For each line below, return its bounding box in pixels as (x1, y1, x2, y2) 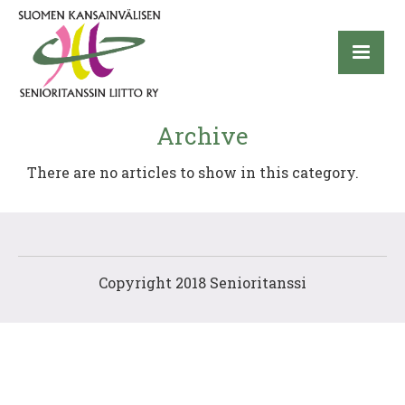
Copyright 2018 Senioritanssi (99, 273, 306, 293)
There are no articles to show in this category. (27, 163, 359, 183)
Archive (156, 120, 249, 152)
